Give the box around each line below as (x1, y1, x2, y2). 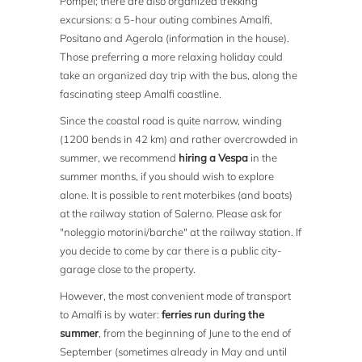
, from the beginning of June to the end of (99, 326, 292, 340)
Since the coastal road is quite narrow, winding (60, 114, 283, 128)
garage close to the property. (60, 263, 196, 276)
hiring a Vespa (179, 151, 249, 165)
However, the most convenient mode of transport (60, 289, 292, 303)
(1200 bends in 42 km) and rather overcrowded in (60, 133, 299, 146)
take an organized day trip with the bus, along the (60, 69, 298, 82)
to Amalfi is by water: (60, 308, 162, 322)
